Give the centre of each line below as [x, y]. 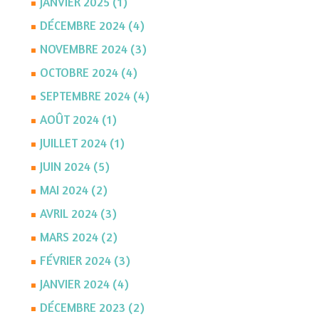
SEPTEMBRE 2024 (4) [94, 96]
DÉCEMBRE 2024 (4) [92, 26]
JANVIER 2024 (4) [84, 284]
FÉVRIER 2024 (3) [85, 261]
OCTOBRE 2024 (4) [88, 73]
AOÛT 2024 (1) [78, 120]
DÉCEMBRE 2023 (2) [92, 308]
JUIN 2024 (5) [74, 167]
